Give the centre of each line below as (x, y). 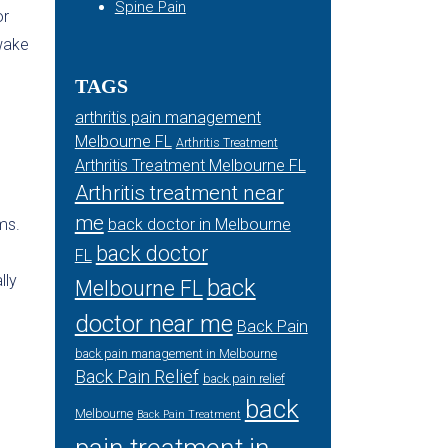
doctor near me (153, 324)
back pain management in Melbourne (175, 354)
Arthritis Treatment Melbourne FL (190, 165)
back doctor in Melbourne (199, 224)
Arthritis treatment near (179, 193)
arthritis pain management (167, 117)
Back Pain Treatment (188, 414)
